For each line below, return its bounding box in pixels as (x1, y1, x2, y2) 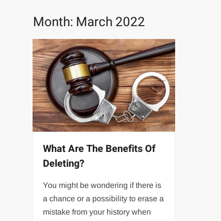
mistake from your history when (43, 208, 151, 217)
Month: (33, 13, 76, 32)
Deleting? (43, 156, 85, 171)
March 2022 (76, 13, 146, 32)
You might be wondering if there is (43, 181, 162, 190)
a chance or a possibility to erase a (43, 194, 164, 203)
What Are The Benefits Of (43, 142, 156, 156)
